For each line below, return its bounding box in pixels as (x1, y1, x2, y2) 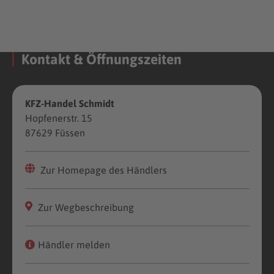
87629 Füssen (24, 127, 85, 138)
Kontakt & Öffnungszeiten (21, 51, 182, 67)
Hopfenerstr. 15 (24, 112, 92, 124)
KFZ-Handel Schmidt (24, 97, 114, 109)
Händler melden (37, 239, 110, 250)
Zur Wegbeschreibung (35, 201, 134, 213)
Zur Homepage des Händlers (37, 164, 167, 176)
